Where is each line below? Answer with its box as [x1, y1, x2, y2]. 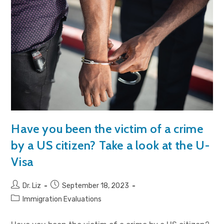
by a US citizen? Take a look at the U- [11, 137, 210, 152]
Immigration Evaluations [22, 194, 102, 203]
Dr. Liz [22, 181, 41, 190]
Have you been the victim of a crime [11, 121, 203, 136]
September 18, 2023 [62, 181, 129, 190]
